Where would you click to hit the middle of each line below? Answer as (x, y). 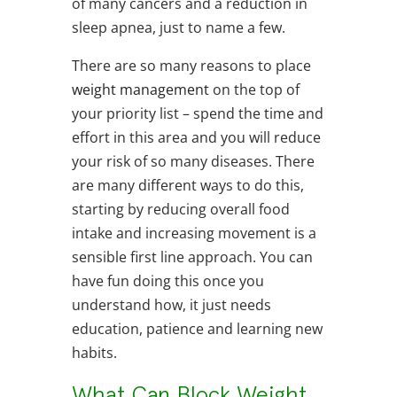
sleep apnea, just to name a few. (178, 28)
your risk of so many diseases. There (193, 162)
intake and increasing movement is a (194, 234)
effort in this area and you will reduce (196, 138)
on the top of (254, 90)
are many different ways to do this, (187, 186)
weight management (140, 90)
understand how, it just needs (171, 305)
